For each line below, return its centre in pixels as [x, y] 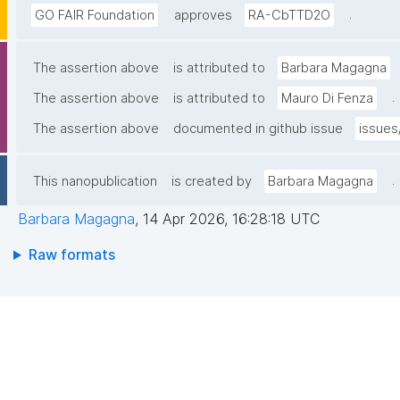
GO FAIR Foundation [95, 16]
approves [203, 16]
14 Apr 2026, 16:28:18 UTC [231, 219]
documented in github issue [258, 129]
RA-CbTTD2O [289, 16]
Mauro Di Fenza [327, 99]
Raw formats [71, 255]
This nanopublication [95, 182]
